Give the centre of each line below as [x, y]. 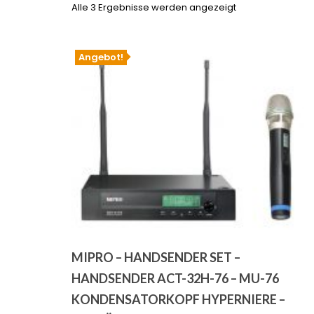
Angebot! [101, 57]
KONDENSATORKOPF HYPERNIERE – [178, 300]
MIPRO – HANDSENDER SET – [156, 258]
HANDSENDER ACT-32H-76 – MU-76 [175, 279]
